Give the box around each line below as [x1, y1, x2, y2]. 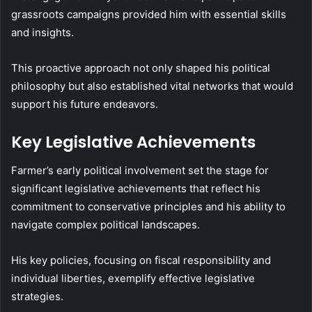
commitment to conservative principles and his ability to [11, 199, 286, 213]
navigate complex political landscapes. [11, 217, 200, 231]
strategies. [11, 289, 63, 303]
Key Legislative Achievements [11, 131, 256, 154]
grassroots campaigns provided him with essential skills [11, 8, 286, 22]
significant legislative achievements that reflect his [11, 181, 260, 195]
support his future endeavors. [11, 97, 158, 111]
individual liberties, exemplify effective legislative [11, 271, 255, 285]
